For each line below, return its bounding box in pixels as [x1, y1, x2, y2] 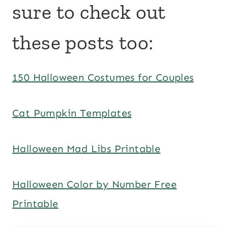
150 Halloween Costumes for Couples [12, 71, 194, 83]
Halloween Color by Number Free [12, 178, 177, 190]
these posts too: [12, 30, 154, 54]
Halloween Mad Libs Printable [12, 142, 161, 155]
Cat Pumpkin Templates [12, 106, 132, 119]
